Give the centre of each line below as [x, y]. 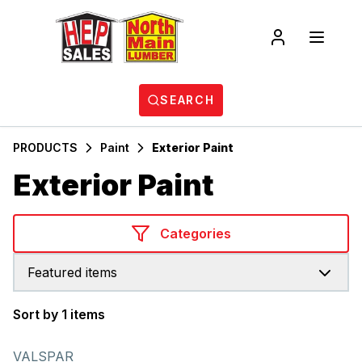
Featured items [72, 272]
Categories [196, 234]
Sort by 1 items [59, 314]
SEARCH [187, 100]
